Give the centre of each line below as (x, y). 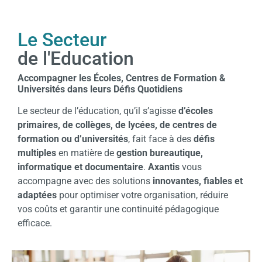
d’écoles (196, 111)
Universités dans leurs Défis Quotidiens (100, 89)
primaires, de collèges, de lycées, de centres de (117, 125)
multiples (37, 153)
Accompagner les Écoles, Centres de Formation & (122, 78)
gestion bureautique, (160, 153)
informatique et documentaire (80, 167)
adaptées (37, 195)
